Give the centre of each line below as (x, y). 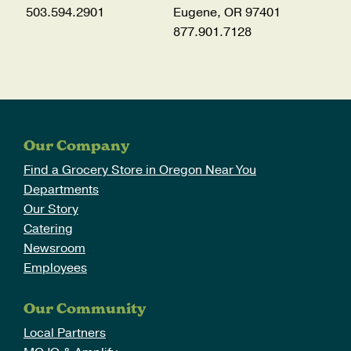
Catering (48, 228)
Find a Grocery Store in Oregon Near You (139, 170)
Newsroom (54, 248)
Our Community (85, 308)
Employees (55, 268)
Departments (61, 189)
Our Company (76, 145)
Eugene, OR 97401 (226, 12)
